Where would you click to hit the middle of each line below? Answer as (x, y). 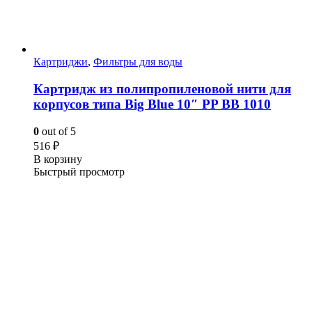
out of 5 (57, 131)
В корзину (58, 159)
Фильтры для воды (138, 62)
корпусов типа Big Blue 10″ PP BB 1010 (152, 104)
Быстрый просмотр (79, 171)
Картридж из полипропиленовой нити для (162, 88)
